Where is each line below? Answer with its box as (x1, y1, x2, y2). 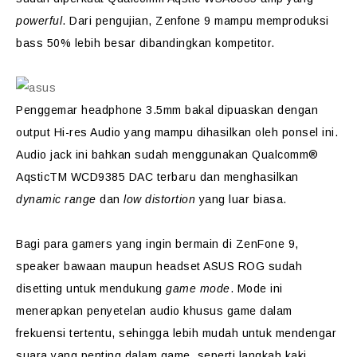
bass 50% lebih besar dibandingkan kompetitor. (16, 37, 275, 49)
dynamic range (16, 193, 96, 206)
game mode (166, 282, 230, 295)
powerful (16, 14, 62, 27)
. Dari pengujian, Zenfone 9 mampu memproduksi (62, 14, 329, 27)
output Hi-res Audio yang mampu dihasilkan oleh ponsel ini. (16, 126, 338, 139)
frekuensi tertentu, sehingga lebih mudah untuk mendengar (16, 327, 336, 339)
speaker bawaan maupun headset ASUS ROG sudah (16, 260, 302, 273)
